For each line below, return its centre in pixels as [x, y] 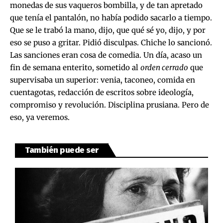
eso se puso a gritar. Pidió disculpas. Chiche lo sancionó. [111, 42]
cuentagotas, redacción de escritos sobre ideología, [102, 92]
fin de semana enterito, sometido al [75, 67]
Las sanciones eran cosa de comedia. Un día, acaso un [106, 55]
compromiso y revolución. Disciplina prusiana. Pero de [110, 105]
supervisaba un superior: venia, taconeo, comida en [103, 80]
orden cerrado [164, 67]
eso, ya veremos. [40, 117]
